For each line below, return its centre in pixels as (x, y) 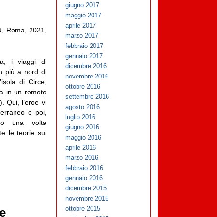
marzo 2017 (82, 36)
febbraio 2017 (85, 46)
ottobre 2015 (83, 209)
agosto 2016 (83, 107)
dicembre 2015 (86, 188)
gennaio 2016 (84, 178)
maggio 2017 (84, 15)
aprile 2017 (81, 26)
